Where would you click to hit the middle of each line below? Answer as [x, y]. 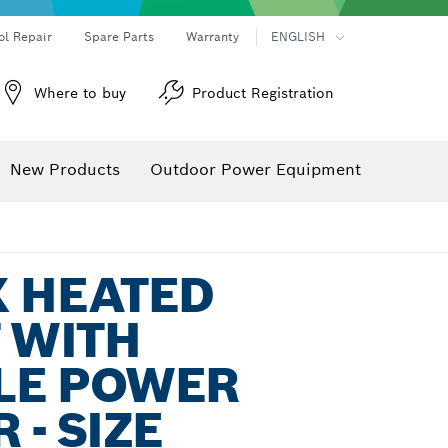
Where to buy [80, 93]
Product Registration [263, 93]
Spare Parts [119, 36]
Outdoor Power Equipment [255, 169]
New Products [65, 169]
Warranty [212, 36]
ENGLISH [298, 36]
